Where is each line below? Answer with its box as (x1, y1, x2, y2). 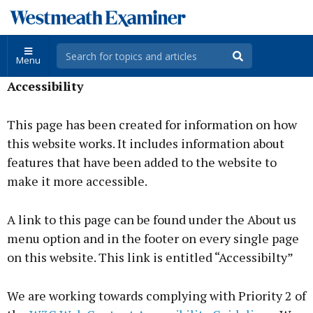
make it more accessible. (7, 173, 147, 189)
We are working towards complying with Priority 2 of (7, 287, 306, 304)
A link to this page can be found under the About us (7, 211, 296, 228)
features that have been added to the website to (7, 154, 277, 170)
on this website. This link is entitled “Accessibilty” (7, 249, 293, 265)
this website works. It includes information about (7, 135, 284, 152)
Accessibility (7, 78, 84, 94)
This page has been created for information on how (7, 116, 297, 133)
